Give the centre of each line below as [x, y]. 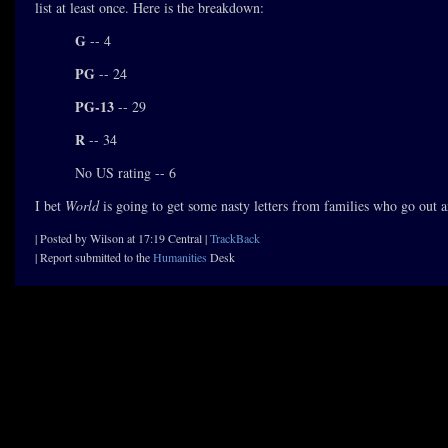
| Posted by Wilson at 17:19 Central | [122, 238]
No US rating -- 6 [125, 172]
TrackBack [235, 238]
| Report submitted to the [94, 257]
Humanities [180, 257]
